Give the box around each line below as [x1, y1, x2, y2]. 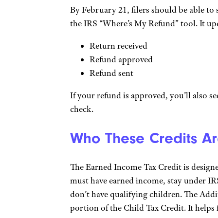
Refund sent [89, 68, 133, 79]
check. [70, 104, 93, 115]
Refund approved [89, 54, 153, 65]
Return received [89, 40, 147, 52]
